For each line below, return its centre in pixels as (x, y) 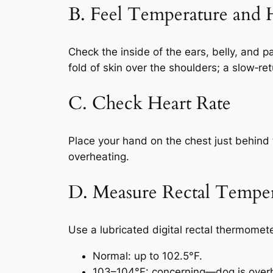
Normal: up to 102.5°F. (147, 256)
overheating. (99, 156)
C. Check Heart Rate (150, 104)
